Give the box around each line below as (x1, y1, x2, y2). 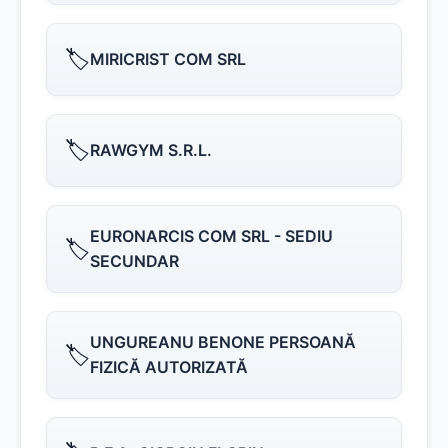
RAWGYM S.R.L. (90, 140, 212, 160)
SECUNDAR (90, 251, 179, 271)
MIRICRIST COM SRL (90, 49, 246, 69)
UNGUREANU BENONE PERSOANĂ (90, 332, 356, 352)
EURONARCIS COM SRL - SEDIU (90, 226, 333, 246)
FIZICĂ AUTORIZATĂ (90, 357, 248, 377)
